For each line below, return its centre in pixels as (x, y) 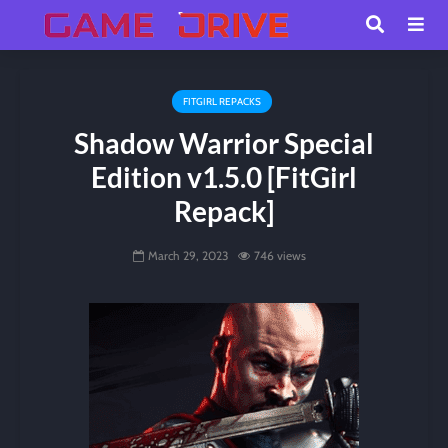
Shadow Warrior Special (224, 143)
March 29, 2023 (187, 256)
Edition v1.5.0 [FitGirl (224, 177)
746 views (279, 256)
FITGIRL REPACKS (221, 101)
